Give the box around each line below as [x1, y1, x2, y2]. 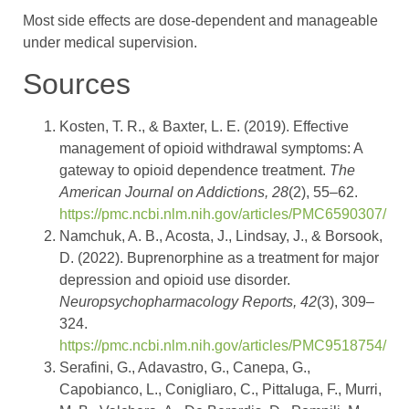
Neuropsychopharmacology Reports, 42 [59, 294, 317, 310]
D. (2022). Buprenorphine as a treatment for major [59, 250, 379, 267]
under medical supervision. [23, 34, 197, 50]
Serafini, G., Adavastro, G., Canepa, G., [59, 360, 310, 376]
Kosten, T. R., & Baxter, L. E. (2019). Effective [59, 119, 349, 135]
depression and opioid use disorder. [59, 272, 290, 288]
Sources [23, 68, 131, 101]
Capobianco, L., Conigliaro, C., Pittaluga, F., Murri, [59, 382, 382, 398]
